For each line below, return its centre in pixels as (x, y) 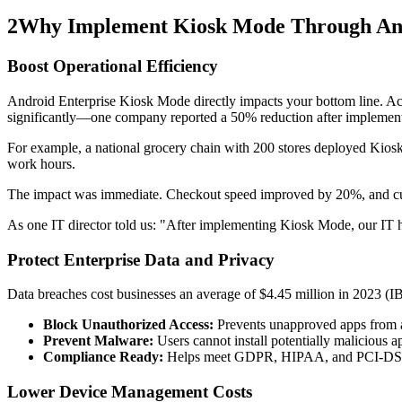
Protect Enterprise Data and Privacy (141, 259)
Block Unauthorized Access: (128, 325)
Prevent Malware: (98, 341)
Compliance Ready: (103, 357)
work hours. (41, 163)
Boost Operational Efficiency (113, 66)
